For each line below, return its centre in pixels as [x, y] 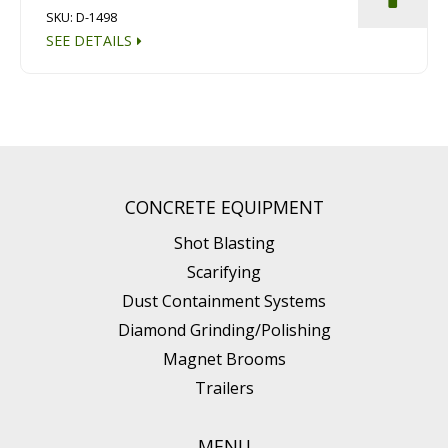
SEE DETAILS [89, 40]
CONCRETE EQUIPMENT [224, 206]
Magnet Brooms [224, 358]
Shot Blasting [224, 242]
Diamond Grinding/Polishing [224, 329]
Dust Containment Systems [224, 300]
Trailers [224, 387]
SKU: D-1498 [82, 17]
